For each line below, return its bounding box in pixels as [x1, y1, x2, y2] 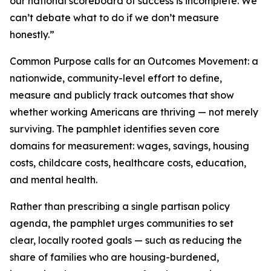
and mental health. [10, 174, 97, 186]
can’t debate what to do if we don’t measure [10, 11, 219, 24]
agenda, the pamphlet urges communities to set [10, 217, 233, 229]
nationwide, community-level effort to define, [10, 72, 222, 84]
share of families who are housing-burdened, [10, 251, 219, 263]
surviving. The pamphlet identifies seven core [10, 123, 220, 135]
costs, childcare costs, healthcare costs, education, [10, 157, 246, 169]
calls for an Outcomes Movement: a [91, 55, 258, 67]
